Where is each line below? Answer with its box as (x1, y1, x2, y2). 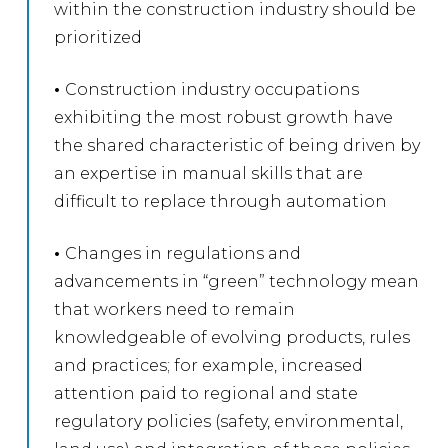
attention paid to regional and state (54, 383, 359, 403)
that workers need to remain (54, 299, 296, 319)
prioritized (54, 27, 143, 47)
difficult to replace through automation (54, 191, 388, 211)
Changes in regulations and (65, 243, 302, 263)
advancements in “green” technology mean (54, 271, 420, 291)
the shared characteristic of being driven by (54, 135, 421, 155)
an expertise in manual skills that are (54, 163, 364, 183)
